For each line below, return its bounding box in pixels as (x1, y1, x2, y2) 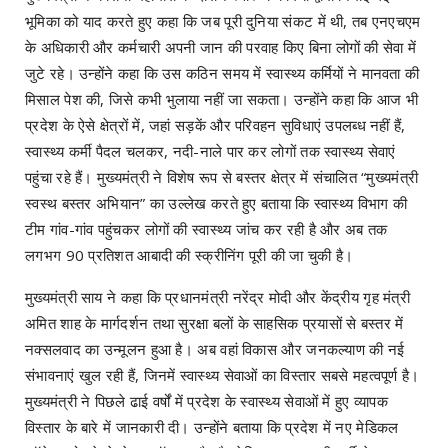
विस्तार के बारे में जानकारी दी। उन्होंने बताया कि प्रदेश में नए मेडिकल (25, 417, 399, 438)
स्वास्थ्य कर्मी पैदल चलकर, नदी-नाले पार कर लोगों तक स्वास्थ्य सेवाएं (25, 141, 396, 162)
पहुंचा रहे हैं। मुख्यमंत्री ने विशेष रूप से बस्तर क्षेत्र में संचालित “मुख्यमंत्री (25, 167, 419, 188)
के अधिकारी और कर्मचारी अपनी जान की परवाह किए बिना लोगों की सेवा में (25, 37, 417, 58)
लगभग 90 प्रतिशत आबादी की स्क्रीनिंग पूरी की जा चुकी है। (25, 245, 354, 266)
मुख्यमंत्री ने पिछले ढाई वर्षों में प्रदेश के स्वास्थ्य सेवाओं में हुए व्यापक (25, 391, 389, 412)
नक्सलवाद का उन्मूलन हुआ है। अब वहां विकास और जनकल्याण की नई (25, 339, 405, 360)
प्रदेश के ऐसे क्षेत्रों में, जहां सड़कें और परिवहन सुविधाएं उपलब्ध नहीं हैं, (25, 115, 406, 136)
